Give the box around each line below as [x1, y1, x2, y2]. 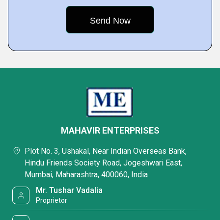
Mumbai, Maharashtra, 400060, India [25, 170, 148, 179]
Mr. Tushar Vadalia [36, 186, 103, 195]
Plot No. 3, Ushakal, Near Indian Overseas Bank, [25, 146, 187, 156]
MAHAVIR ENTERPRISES [60, 125, 160, 136]
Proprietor [36, 196, 68, 204]
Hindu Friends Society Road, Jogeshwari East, [25, 158, 182, 167]
